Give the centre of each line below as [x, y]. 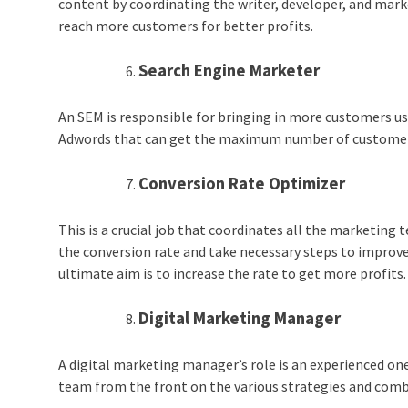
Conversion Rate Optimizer [242, 184]
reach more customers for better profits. [188, 26]
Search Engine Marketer [229, 71]
